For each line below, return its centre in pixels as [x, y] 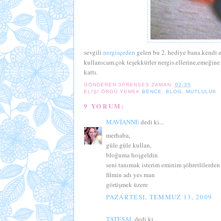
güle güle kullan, [129, 145]
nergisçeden [119, 52]
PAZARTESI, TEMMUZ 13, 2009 [159, 197]
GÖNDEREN [101, 85]
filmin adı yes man [130, 174]
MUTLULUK [201, 92]
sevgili [93, 52]
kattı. [91, 72]
